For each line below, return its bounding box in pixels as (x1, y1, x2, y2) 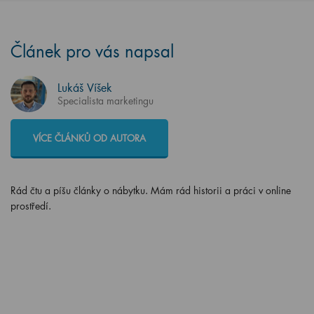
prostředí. (11, 198, 51, 212)
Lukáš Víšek (57, 79, 112, 95)
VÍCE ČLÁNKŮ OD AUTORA (33, 131, 146, 144)
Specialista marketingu (57, 93, 153, 107)
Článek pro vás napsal (11, 39, 174, 62)
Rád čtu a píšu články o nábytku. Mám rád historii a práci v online (11, 183, 291, 197)
